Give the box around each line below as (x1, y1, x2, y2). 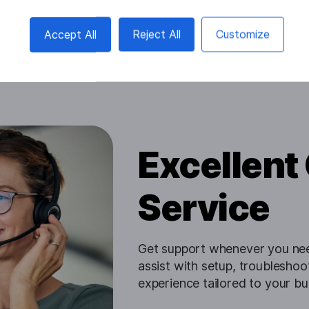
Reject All (132, 27, 181, 41)
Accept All (43, 27, 97, 41)
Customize (216, 27, 270, 41)
